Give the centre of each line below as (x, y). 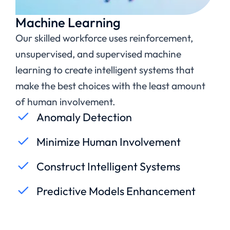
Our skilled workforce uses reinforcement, (104, 38)
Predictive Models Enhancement (116, 191)
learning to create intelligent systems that (105, 70)
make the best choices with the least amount (110, 85)
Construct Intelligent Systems (108, 166)
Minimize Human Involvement (109, 141)
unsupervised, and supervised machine (98, 54)
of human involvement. (66, 101)
